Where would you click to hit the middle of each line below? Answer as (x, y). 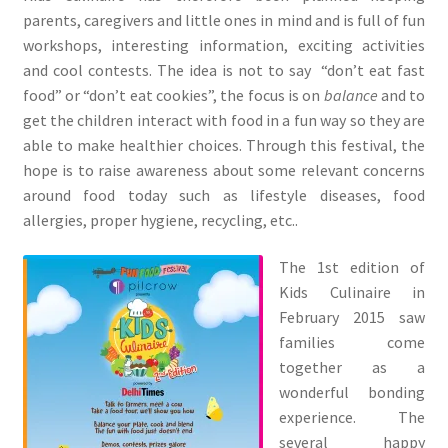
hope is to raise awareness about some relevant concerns (224, 169)
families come (352, 342)
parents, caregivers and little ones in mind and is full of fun (224, 19)
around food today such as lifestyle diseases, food (224, 194)
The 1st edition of (352, 267)
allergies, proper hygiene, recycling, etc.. (160, 219)
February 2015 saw (352, 317)
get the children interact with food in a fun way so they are (224, 119)
